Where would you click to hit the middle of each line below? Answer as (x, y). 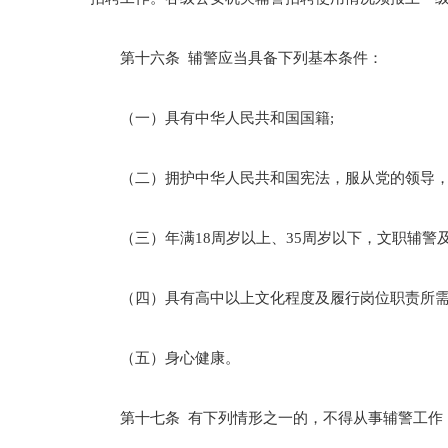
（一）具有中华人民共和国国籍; (212, 118)
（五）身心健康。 (165, 358)
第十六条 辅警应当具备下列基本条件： (236, 58)
